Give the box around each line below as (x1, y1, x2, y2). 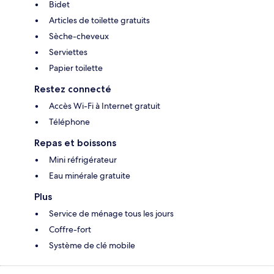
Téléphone (49, 116, 90, 128)
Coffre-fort (49, 224, 91, 235)
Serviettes (49, 46, 87, 58)
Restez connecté (34, 83, 111, 95)
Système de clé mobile (49, 240, 135, 251)
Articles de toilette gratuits (49, 15, 150, 26)
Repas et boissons (34, 137, 116, 149)
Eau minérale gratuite (49, 170, 130, 182)
